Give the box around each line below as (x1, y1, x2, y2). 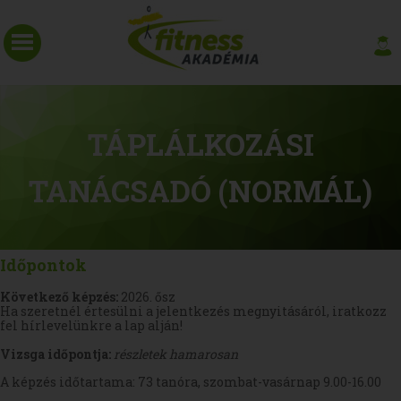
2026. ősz (121, 288, 175, 305)
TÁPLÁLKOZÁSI (87, 124, 314, 164)
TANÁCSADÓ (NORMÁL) (29, 171, 372, 210)
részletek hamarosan (114, 346, 238, 363)
